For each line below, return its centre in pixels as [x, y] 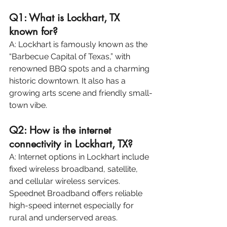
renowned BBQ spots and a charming [80, 69]
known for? [33, 32]
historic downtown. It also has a [68, 81]
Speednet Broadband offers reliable [77, 194]
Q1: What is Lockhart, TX [66, 18]
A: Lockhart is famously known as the [79, 45]
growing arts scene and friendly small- [81, 93]
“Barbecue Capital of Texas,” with [71, 57]
